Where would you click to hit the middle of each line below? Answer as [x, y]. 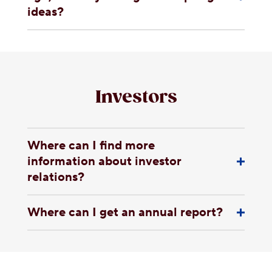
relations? [56, 177]
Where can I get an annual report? [125, 212]
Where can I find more [91, 146]
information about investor [104, 161]
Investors [136, 97]
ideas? [46, 12]
